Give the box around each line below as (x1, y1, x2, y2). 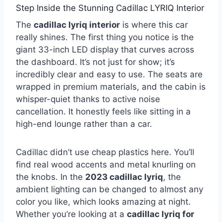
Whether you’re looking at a (16, 209, 127, 219)
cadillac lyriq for (127, 209, 194, 219)
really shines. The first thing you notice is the (16, 32, 194, 42)
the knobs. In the (16, 171, 85, 182)
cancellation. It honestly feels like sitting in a (16, 106, 191, 116)
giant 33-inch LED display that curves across (16, 44, 194, 55)
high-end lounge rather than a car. (16, 118, 152, 129)
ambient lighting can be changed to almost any (16, 184, 203, 194)
